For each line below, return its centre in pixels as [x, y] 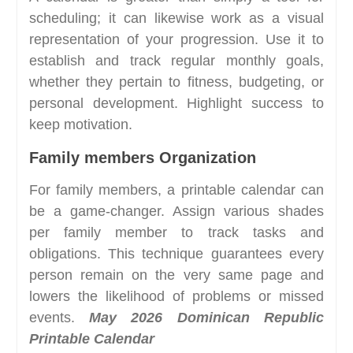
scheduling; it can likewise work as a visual [176, 18]
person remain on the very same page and [176, 275]
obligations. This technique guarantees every [176, 253]
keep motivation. [80, 124]
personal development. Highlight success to [176, 103]
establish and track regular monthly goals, [176, 60]
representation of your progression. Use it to [176, 39]
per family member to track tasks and [176, 232]
